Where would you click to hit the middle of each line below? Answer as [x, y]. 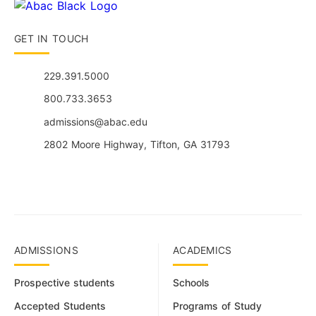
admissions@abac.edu [96, 122]
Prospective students [65, 283]
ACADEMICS [202, 250]
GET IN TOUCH [51, 39]
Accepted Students [60, 306]
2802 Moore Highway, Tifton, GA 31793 [137, 145]
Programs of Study [217, 306]
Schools [191, 283]
